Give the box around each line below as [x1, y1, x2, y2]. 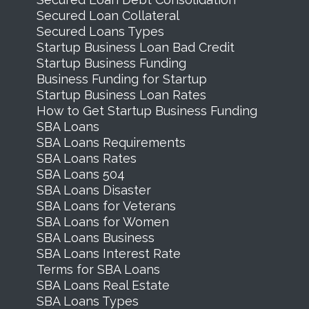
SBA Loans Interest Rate [36, 246, 181, 261]
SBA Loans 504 [36, 166, 125, 181]
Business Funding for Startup [36, 71, 207, 86]
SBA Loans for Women [36, 214, 169, 229]
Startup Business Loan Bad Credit [36, 39, 235, 54]
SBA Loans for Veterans [36, 198, 176, 213]
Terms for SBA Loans [36, 261, 160, 277]
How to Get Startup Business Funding [36, 103, 257, 118]
